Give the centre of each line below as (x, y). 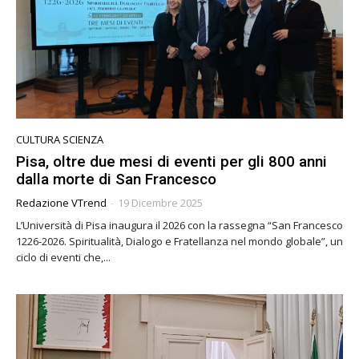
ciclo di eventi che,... (63, 258)
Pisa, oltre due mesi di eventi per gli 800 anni (171, 162)
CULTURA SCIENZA (60, 140)
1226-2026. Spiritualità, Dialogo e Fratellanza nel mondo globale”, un (179, 242)
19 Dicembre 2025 (160, 203)
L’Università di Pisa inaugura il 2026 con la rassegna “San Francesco (179, 226)
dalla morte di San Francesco (116, 179)
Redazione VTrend (61, 203)
